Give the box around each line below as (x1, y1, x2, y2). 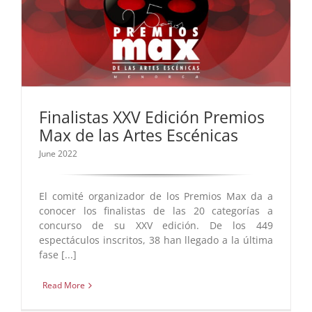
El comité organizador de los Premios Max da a (39, 189, 273, 203)
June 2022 (39, 148, 77, 160)
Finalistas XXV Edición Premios (39, 106, 265, 129)
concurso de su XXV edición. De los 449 (39, 219, 273, 233)
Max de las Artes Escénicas (39, 124, 238, 147)
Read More (42, 279, 85, 292)
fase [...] (39, 248, 77, 262)
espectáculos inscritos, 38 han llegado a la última (39, 233, 273, 247)
